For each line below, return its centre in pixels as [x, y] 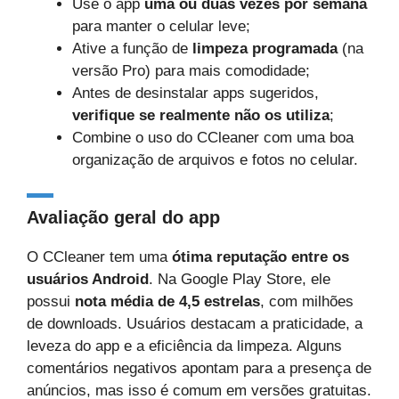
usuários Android [88, 279]
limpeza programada [265, 48]
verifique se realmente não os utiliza [201, 115]
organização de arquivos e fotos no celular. [215, 159]
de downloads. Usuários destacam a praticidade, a [195, 324]
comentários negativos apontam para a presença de [199, 368]
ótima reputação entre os [261, 257]
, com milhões [307, 301]
